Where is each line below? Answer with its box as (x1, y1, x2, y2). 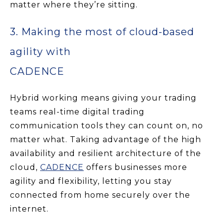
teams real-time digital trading (10, 107, 145, 116)
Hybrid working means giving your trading (10, 93, 197, 103)
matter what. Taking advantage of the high (10, 134, 201, 144)
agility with (10, 45, 71, 57)
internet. (10, 204, 49, 214)
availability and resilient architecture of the (10, 148, 201, 158)
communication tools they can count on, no (10, 120, 203, 130)
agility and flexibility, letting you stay (10, 176, 172, 186)
